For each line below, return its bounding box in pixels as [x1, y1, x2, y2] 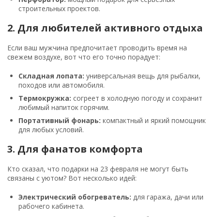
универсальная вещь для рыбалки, [84, 71, 201, 80]
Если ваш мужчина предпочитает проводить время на [7, 43, 187, 52]
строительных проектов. [18, 4, 100, 13]
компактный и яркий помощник [101, 116, 206, 125]
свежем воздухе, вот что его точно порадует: [7, 52, 160, 62]
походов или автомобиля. [18, 80, 105, 90]
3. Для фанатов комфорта [7, 142, 143, 155]
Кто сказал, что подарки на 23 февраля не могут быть [7, 164, 188, 173]
